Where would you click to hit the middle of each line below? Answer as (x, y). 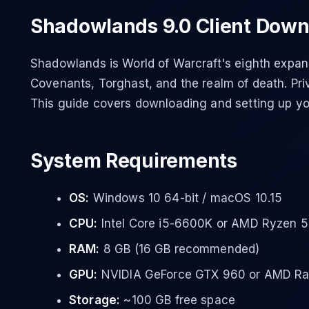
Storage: (95, 300)
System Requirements (134, 161)
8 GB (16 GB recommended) (180, 249)
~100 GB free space (178, 300)
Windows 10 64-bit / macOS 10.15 (186, 198)
